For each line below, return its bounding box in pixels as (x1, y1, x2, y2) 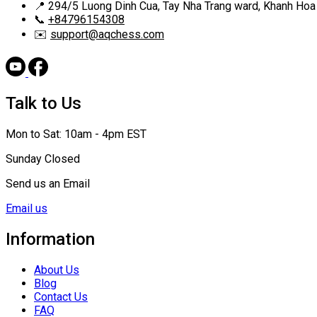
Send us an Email (6, 177, 90, 191)
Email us (6, 202, 47, 216)
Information (6, 229, 95, 250)
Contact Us (34, 290, 88, 304)
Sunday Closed (6, 152, 80, 166)
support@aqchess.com (50, 28, 164, 42)
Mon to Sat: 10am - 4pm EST (6, 127, 146, 142)
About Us (34, 263, 79, 277)
